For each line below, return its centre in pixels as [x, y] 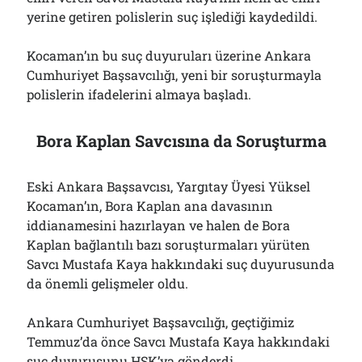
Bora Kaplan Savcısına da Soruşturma [181, 141]
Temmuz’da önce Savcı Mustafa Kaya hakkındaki [179, 341]
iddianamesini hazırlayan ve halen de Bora [159, 225]
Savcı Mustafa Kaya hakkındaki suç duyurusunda [181, 264]
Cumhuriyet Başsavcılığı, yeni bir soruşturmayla [175, 75]
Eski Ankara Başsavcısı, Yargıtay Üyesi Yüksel [169, 186]
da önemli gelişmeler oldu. [108, 283]
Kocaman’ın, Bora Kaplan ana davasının [150, 206]
